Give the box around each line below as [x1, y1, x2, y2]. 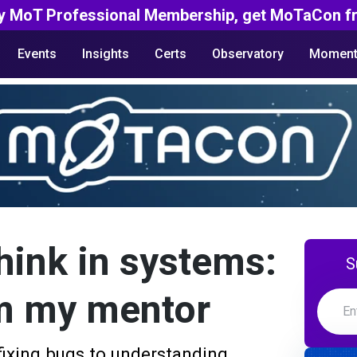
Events [17, 46, 57, 61]
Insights [81, 46, 129, 61]
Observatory [211, 46, 284, 61]
